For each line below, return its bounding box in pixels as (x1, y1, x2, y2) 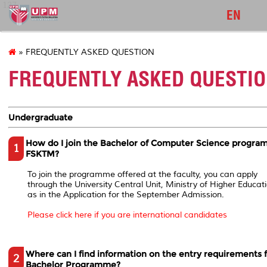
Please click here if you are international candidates (27, 209, 229, 220)
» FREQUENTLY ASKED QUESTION (16, 47, 154, 58)
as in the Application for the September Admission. (27, 189, 226, 200)
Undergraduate (8, 111, 73, 123)
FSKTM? (25, 148, 59, 160)
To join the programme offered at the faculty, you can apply (27, 169, 257, 179)
